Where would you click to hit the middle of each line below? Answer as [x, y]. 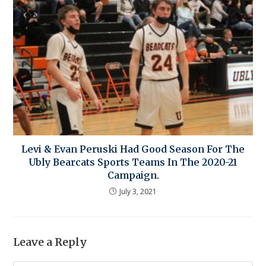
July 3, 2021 [138, 191]
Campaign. [133, 175]
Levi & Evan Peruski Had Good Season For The [133, 149]
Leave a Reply [50, 242]
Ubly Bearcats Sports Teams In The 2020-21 [133, 162]
